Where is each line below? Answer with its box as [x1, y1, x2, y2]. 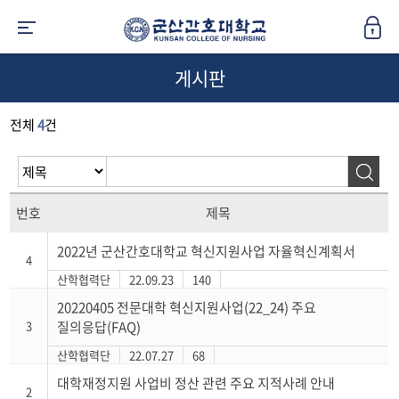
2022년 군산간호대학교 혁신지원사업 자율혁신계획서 [57, 241, 356, 261]
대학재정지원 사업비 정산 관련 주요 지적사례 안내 [57, 373, 336, 393]
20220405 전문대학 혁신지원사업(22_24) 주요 [57, 297, 317, 317]
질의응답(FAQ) [57, 317, 142, 337]
